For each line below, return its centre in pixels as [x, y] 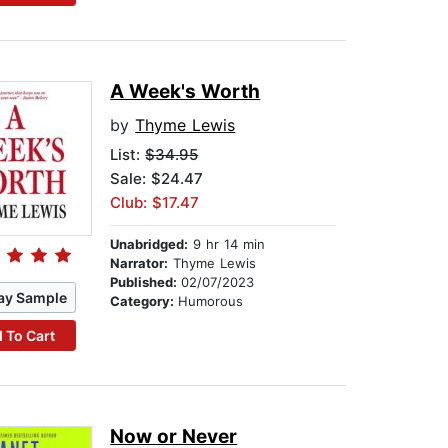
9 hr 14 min [227, 244]
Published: [146, 282]
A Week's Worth [185, 92]
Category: [144, 301]
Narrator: [139, 263]
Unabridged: [149, 244]
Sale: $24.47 [157, 179]
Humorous [211, 301]
